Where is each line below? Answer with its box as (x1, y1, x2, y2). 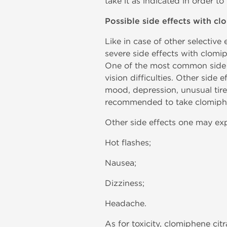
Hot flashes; (105, 138, 151, 147)
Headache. (105, 199, 146, 208)
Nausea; (105, 158, 136, 168)
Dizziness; (105, 178, 144, 188)
